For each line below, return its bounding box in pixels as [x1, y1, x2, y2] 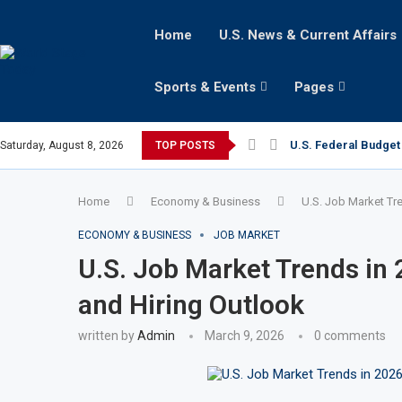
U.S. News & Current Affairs [218, 27, 397, 43]
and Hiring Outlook [78, 289, 304, 320]
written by [78, 328, 137, 343]
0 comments [314, 328, 386, 343]
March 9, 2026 [205, 328, 284, 343]
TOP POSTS [155, 139, 215, 152]
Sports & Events [153, 79, 256, 95]
